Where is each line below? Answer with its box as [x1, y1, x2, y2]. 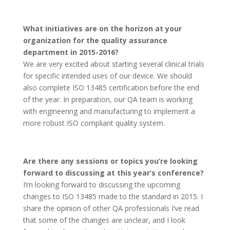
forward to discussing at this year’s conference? [23, 168, 204, 178]
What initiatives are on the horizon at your [23, 24, 182, 33]
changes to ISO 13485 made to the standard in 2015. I [23, 191, 203, 201]
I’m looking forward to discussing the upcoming [23, 180, 180, 189]
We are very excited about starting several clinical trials [23, 59, 204, 69]
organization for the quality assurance [23, 35, 167, 45]
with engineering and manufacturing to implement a [23, 106, 195, 116]
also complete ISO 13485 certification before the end [23, 83, 199, 92]
